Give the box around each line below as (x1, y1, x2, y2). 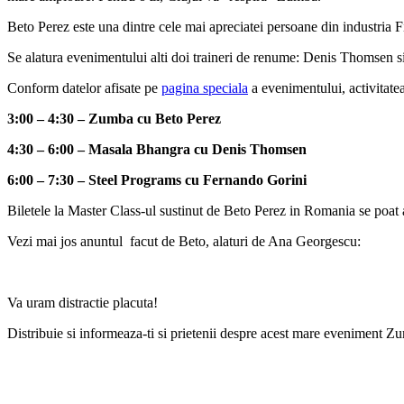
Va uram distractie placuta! (7, 294, 158, 310)
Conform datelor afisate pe (7, 79, 161, 96)
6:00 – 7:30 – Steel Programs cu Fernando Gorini (7, 171, 307, 188)
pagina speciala (161, 79, 248, 96)
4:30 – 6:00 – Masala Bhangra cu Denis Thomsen (7, 141, 307, 157)
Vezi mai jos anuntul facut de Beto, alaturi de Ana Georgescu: (7, 233, 361, 249)
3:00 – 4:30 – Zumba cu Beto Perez (7, 110, 221, 126)
